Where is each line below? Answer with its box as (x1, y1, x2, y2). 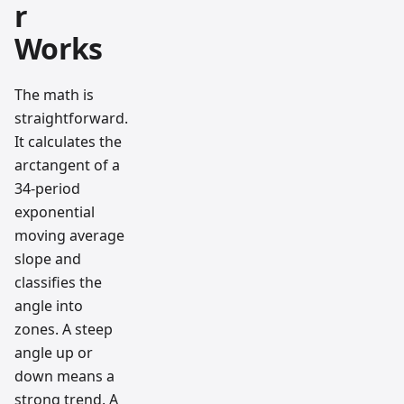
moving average (14, 225, 124, 246)
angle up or (14, 343, 93, 363)
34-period (14, 179, 80, 199)
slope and (14, 249, 81, 270)
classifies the (14, 272, 102, 293)
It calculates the (14, 132, 122, 152)
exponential (14, 202, 95, 223)
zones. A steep (14, 319, 113, 340)
